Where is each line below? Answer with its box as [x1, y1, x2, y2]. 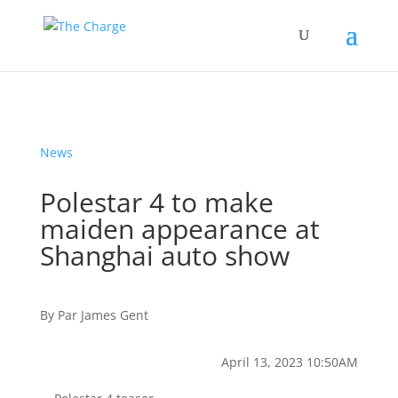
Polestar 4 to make [39, 184, 274, 220]
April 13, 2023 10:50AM [221, 354, 359, 370]
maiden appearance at [39, 211, 320, 247]
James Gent [80, 306, 148, 323]
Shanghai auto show [39, 237, 290, 274]
